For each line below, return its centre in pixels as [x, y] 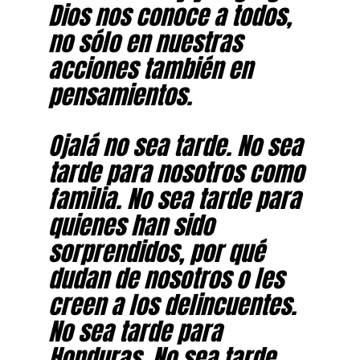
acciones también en [150, 68]
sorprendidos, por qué [156, 251]
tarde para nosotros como [176, 172]
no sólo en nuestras [145, 41]
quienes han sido [131, 225]
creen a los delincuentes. [172, 304]
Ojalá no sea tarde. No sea [175, 145]
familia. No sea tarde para [174, 198]
